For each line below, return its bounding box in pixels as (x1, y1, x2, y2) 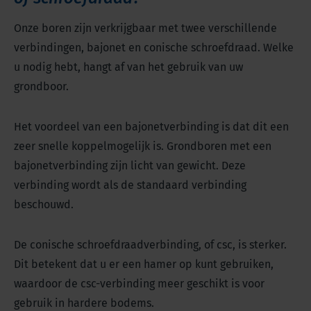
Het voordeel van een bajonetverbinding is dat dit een (14, 120, 289, 134)
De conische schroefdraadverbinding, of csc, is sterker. (14, 238, 287, 252)
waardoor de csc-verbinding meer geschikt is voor (14, 277, 264, 291)
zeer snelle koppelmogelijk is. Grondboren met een (14, 140, 271, 153)
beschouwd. (14, 198, 74, 212)
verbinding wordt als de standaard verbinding (14, 178, 246, 192)
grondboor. (14, 80, 69, 94)
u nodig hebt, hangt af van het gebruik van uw (14, 60, 243, 74)
